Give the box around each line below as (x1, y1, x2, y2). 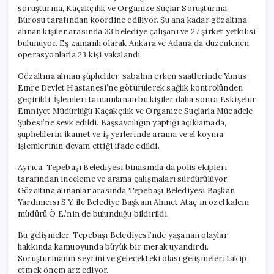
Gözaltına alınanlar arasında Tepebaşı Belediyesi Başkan (18, 185, 235, 196)
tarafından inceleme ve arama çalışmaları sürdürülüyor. (18, 173, 229, 184)
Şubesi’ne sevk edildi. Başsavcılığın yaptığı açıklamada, (18, 117, 227, 128)
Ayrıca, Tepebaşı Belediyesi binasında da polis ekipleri (18, 161, 227, 172)
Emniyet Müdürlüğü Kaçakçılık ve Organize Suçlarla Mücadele (18, 105, 253, 116)
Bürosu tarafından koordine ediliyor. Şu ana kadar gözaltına (18, 14, 247, 25)
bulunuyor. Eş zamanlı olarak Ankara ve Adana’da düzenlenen (18, 37, 250, 48)
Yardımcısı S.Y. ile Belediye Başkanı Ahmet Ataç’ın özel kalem (18, 196, 250, 207)
